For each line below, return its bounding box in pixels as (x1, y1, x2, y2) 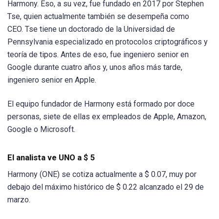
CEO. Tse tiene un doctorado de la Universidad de (7, 24, 175, 34)
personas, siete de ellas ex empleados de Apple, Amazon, (7, 111, 206, 121)
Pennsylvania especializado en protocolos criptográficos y (7, 37, 208, 46)
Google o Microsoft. (7, 124, 75, 134)
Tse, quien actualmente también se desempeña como (7, 11, 189, 21)
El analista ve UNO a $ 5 (7, 153, 95, 162)
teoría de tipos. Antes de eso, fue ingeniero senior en (7, 49, 189, 59)
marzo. (7, 195, 30, 204)
